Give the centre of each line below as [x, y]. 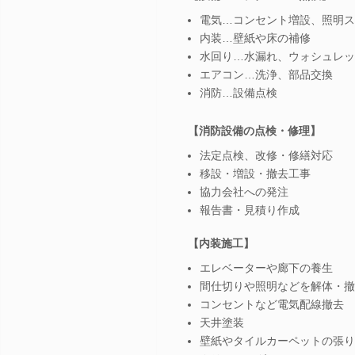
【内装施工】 [221, 243]
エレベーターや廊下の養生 [266, 267]
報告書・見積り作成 [250, 210]
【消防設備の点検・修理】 [254, 130]
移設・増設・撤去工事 [255, 173]
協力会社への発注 [244, 191]
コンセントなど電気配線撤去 [272, 304]
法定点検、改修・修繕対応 [266, 155]
